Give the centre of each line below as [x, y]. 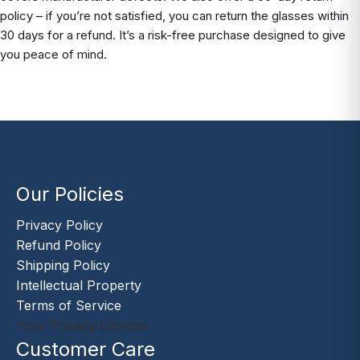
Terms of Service [69, 305]
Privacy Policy [59, 225]
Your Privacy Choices [82, 325]
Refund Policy [59, 245]
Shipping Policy [63, 265]
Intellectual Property [79, 285]
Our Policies [70, 194]
